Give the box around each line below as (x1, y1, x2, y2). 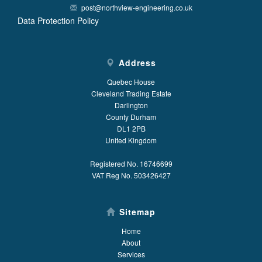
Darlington (114, 100, 148, 110)
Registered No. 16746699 (89, 158, 173, 168)
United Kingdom (105, 135, 157, 145)
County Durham (106, 112, 156, 122)
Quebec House (107, 77, 155, 87)
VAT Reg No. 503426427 (91, 170, 171, 180)
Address (119, 57, 156, 68)
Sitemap (119, 206, 156, 218)
